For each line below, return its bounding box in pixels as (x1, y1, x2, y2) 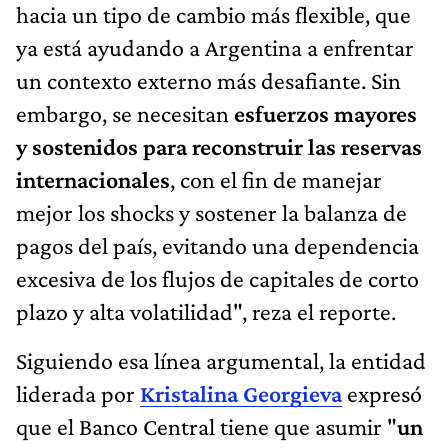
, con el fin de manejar (170, 166, 382, 194)
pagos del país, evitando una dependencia (16, 232, 419, 260)
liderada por (16, 380, 140, 408)
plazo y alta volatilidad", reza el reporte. (16, 298, 396, 326)
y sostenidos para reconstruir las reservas (16, 133, 422, 161)
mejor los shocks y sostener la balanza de (16, 199, 407, 227)
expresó (342, 380, 422, 408)
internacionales (16, 166, 170, 194)
